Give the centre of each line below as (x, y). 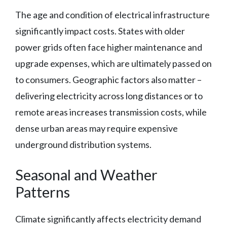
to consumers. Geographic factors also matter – (108, 80)
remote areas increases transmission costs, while (111, 112)
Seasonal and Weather (86, 175)
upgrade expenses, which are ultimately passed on (113, 64)
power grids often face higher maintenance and (109, 47)
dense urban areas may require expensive (97, 128)
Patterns (43, 192)
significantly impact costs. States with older (100, 31)
